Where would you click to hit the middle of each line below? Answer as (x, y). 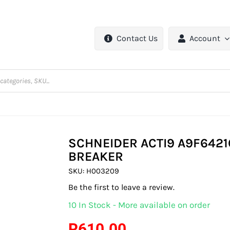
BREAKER (96, 157)
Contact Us (137, 39)
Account (205, 39)
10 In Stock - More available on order (139, 205)
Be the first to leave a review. (122, 187)
